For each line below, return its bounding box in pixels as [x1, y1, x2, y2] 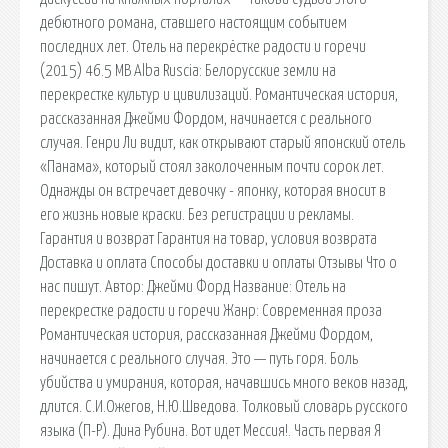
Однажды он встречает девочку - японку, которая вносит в [40, 182, 386, 199]
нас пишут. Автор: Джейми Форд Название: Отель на [40, 278, 346, 295]
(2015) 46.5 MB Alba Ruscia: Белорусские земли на [40, 62, 336, 79]
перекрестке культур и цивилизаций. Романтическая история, [40, 86, 398, 103]
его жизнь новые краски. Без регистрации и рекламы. [40, 206, 354, 223]
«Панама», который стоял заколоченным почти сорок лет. [40, 158, 384, 175]
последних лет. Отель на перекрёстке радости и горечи [40, 38, 366, 55]
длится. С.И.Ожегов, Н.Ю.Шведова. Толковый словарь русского [40, 398, 408, 415]
